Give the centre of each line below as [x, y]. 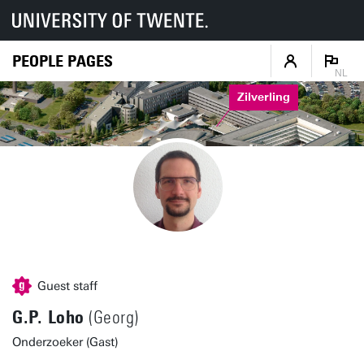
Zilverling [263, 97]
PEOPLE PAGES [63, 61]
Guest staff [67, 286]
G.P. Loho [48, 317]
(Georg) [111, 318]
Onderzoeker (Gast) [65, 342]
